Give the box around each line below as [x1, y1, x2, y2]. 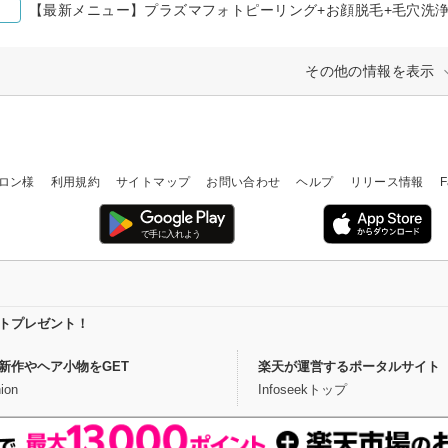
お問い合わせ [206, 174, 281, 189]
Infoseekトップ [257, 381, 347, 397]
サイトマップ [116, 174, 191, 189]
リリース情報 [349, 174, 424, 189]
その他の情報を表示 [305, 62, 435, 79]
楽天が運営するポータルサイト [257, 358, 440, 374]
